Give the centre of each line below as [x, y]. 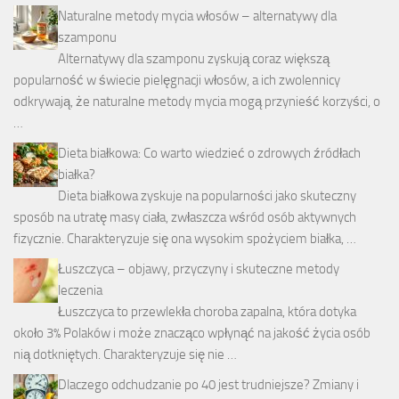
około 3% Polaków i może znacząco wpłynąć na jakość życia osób [192, 333]
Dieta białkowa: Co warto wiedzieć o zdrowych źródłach [209, 153]
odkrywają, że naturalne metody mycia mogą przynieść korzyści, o [197, 101]
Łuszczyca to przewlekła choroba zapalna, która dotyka [207, 311]
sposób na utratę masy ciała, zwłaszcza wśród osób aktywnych [185, 217]
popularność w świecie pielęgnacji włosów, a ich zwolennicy [177, 80]
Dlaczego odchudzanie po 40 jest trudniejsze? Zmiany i [208, 384]
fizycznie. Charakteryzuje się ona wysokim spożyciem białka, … [185, 238]
